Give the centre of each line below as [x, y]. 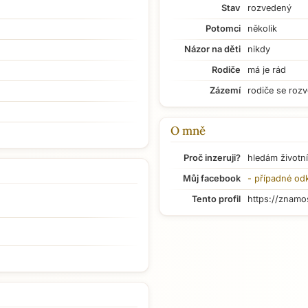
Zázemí [225, 90]
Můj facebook [212, 178]
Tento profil [216, 199]
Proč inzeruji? [212, 158]
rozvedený [269, 8]
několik [262, 29]
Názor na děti [212, 49]
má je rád [267, 70]
